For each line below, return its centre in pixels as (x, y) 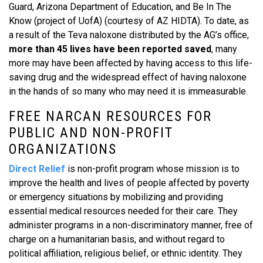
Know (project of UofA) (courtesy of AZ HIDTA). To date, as (129, 21)
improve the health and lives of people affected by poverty (129, 183)
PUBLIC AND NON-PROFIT (91, 133)
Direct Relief (37, 169)
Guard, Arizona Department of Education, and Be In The (120, 7)
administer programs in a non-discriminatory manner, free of (131, 225)
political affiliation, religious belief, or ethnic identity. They (126, 253)
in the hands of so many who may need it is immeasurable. (128, 91)
